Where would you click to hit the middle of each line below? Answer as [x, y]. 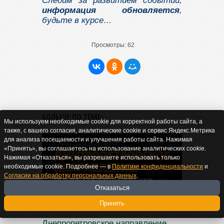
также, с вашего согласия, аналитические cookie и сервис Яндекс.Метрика [109, 130]
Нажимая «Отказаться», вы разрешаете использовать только [92, 157]
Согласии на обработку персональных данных [70, 175]
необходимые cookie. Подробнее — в [58, 166]
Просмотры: [108, 45]
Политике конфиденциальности [157, 166]
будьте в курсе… [77, 20]
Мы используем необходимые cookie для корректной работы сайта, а [103, 121]
